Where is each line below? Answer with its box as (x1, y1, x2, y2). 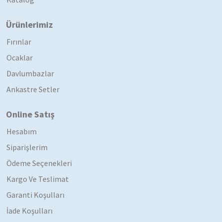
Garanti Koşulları (6, 189, 64, 200)
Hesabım (6, 126, 37, 136)
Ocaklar (6, 52, 33, 62)
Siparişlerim (6, 142, 48, 152)
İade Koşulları (6, 205, 53, 216)
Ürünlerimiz (6, 18, 53, 30)
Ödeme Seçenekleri (6, 158, 72, 168)
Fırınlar (6, 36, 31, 47)
